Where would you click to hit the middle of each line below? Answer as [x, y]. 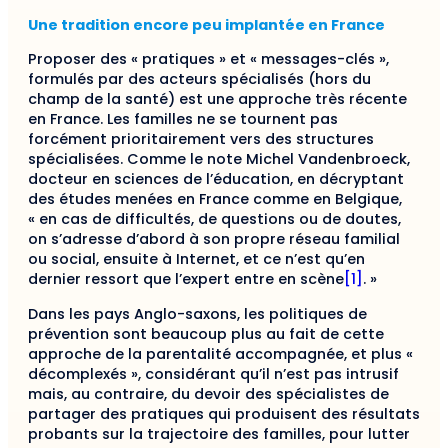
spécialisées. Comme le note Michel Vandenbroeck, [219, 159]
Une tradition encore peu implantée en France [206, 25]
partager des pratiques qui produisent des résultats [224, 413]
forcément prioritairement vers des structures [201, 139]
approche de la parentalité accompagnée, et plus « [220, 353]
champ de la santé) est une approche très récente [217, 99]
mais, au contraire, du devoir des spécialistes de [208, 393]
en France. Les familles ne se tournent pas [183, 119]
